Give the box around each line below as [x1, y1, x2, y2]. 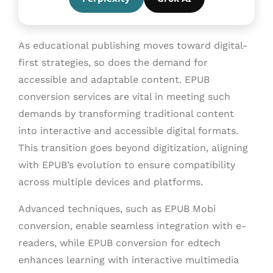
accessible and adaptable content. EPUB [18, 73, 210, 85]
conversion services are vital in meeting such [18, 90, 230, 102]
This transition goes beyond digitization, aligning [18, 141, 248, 154]
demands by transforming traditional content [18, 107, 234, 119]
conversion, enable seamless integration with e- [18, 219, 246, 232]
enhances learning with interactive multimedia [18, 253, 239, 266]
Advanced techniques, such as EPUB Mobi [18, 202, 216, 214]
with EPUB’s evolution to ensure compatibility [18, 158, 235, 171]
